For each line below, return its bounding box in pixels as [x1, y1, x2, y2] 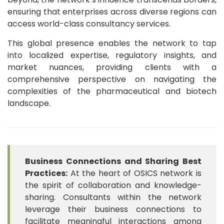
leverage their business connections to [25, 203, 201, 215]
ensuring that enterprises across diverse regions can [7, 5, 216, 17]
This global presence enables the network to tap [7, 37, 216, 49]
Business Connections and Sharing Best [25, 155, 201, 167]
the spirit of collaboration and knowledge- [25, 179, 201, 191]
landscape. [7, 97, 50, 109]
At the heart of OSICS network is [67, 167, 201, 179]
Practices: [25, 167, 67, 179]
